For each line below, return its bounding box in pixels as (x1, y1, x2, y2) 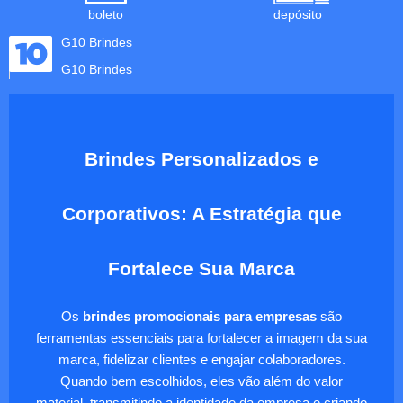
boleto (87, 7, 123, 22)
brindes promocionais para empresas (83, 309, 317, 325)
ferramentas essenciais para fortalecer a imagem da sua (36, 331, 367, 346)
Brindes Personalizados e (85, 148, 318, 171)
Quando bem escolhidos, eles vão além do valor (60, 374, 343, 390)
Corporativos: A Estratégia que (61, 203, 342, 226)
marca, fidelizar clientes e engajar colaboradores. (58, 353, 345, 368)
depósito (273, 7, 322, 22)
